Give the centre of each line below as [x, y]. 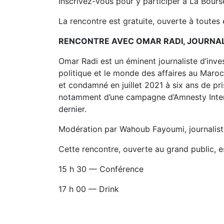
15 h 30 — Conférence [101, 169]
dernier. [72, 109]
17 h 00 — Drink [89, 189]
